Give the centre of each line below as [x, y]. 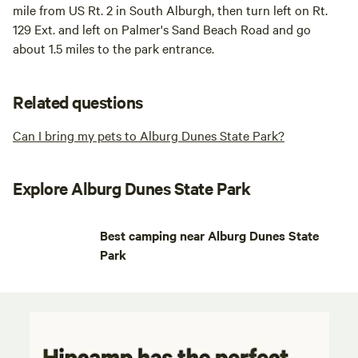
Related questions [78, 102]
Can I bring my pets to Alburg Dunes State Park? [149, 135]
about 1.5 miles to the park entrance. [113, 48]
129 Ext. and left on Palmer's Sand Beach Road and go [162, 29]
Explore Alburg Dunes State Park [132, 188]
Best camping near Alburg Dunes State [210, 235]
